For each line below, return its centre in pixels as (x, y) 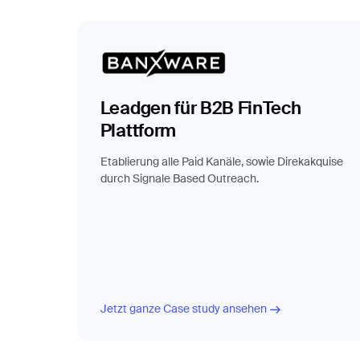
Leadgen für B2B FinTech (200, 109)
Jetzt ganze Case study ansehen (183, 309)
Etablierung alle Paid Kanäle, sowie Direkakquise (221, 163)
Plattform (138, 131)
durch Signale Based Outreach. (179, 180)
